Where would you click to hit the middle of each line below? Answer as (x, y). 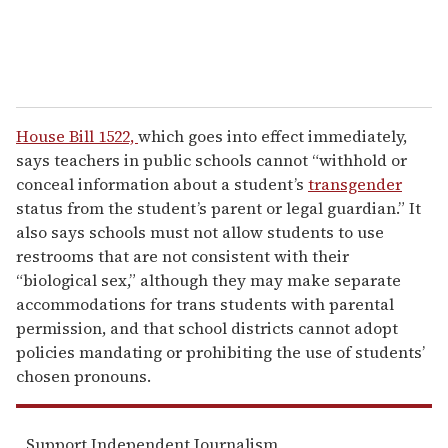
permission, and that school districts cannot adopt (207, 327)
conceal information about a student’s (162, 183)
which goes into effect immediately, (272, 135)
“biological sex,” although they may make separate (208, 279)
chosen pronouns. (83, 375)
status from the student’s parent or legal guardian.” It (218, 207)
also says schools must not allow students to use (200, 231)
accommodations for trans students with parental (205, 303)
